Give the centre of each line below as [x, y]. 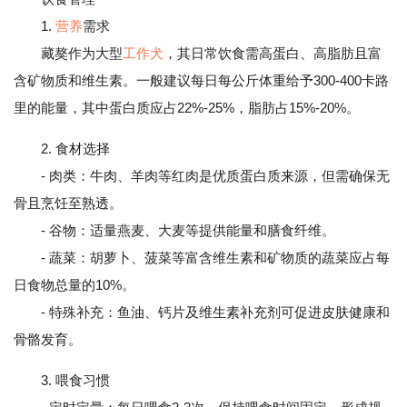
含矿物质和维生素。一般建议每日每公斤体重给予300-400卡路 [201, 80]
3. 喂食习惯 [75, 380]
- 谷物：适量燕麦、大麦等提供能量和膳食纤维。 [174, 230]
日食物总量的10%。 [74, 285]
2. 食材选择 [75, 149]
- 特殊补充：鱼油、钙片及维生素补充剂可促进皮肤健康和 [202, 312]
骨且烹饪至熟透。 [68, 203]
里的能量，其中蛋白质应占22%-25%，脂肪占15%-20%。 [187, 108]
